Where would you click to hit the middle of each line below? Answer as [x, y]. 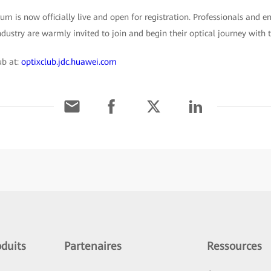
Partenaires [93, 246]
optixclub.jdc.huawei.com [69, 61]
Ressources [235, 246]
